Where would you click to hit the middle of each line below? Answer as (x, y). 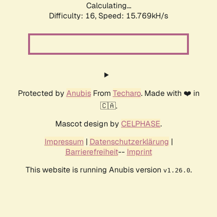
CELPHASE (141, 124)
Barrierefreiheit (92, 152)
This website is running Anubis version (94, 170)
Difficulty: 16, (74, 16)
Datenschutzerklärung (129, 142)
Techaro (127, 93)
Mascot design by (88, 124)
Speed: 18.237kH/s (133, 16)
